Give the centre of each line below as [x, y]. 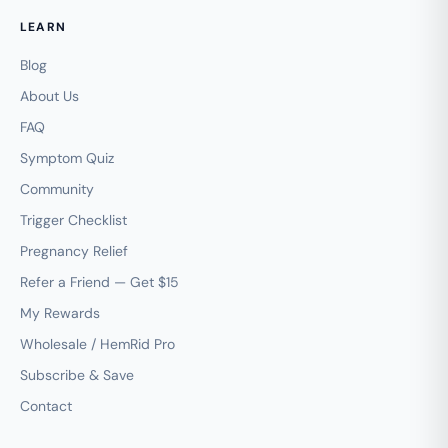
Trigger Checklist [73, 219]
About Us [49, 95]
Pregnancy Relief [74, 250]
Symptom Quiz [67, 157]
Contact [46, 405]
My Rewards [60, 312]
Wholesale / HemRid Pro [97, 343]
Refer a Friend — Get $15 [99, 281]
